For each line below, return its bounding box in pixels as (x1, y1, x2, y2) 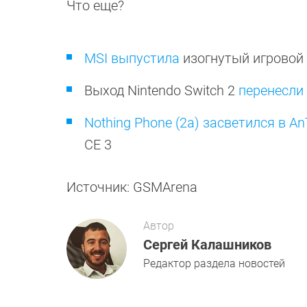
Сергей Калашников (143, 236, 271, 253)
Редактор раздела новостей (143, 257, 285, 270)
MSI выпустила (84, 50, 180, 66)
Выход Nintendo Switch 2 (84, 82, 238, 99)
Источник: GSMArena (66, 179, 197, 195)
